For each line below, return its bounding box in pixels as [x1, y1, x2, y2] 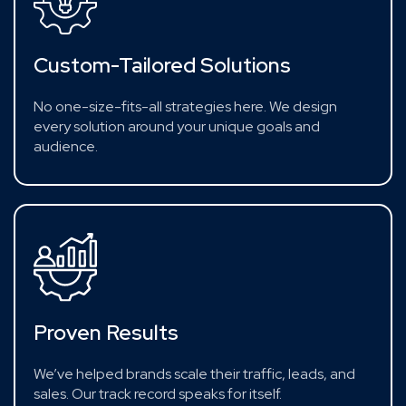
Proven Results [34, 318, 179, 346]
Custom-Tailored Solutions [34, 51, 291, 79]
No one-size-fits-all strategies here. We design [34, 96, 337, 116]
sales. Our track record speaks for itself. [34, 383, 282, 403]
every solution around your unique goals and [34, 116, 320, 136]
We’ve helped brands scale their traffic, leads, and [34, 363, 355, 383]
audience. [34, 136, 98, 156]
